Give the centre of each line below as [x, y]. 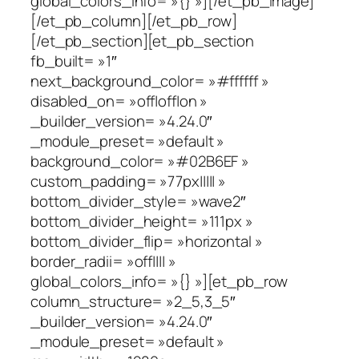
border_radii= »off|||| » [103, 261]
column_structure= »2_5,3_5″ [133, 301]
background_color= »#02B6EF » [140, 161]
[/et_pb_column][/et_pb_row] [134, 20]
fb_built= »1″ [74, 61]
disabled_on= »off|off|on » [119, 101]
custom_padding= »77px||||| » [129, 181]
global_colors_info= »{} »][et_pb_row [159, 281]
